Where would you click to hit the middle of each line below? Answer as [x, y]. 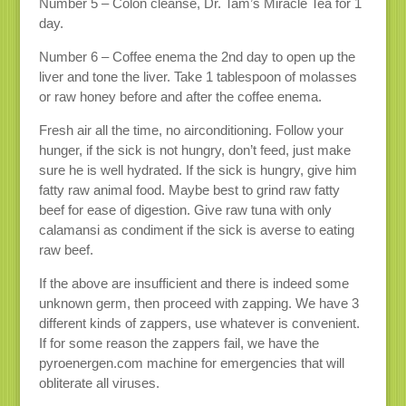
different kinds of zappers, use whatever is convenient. [199, 323]
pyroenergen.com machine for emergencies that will [191, 362]
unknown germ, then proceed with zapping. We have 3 [198, 303]
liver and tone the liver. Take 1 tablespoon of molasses [198, 76]
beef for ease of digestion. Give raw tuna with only [185, 209]
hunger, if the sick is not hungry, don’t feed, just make [194, 150]
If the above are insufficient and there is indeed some [193, 283]
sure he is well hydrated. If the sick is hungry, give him [198, 169]
